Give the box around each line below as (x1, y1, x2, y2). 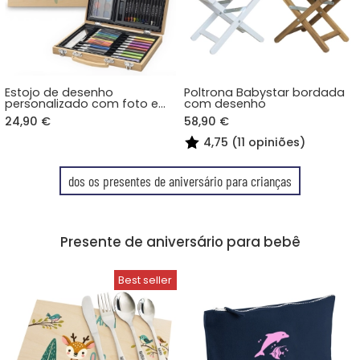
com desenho (184, 96, 267, 112)
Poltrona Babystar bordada (184, 84, 346, 101)
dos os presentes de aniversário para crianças (68, 172, 292, 190)
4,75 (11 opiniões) (203, 133, 306, 150)
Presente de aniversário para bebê (59, 232, 301, 252)
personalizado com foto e (4, 96, 158, 112)
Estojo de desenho (4, 84, 113, 101)
